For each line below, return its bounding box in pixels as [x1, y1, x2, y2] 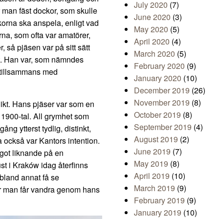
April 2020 [134, 36, 170, 47]
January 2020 [134, 72, 181, 84]
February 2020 [134, 60, 185, 72]
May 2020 [134, 23, 168, 35]
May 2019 [134, 158, 168, 170]
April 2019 [134, 170, 170, 182]
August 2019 [134, 133, 178, 145]
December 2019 [134, 85, 190, 96]
